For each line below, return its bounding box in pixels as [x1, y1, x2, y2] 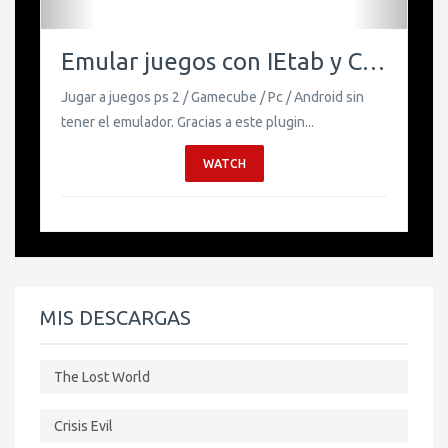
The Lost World [54, 369, 150, 386]
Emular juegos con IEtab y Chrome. [362, 47, 385, 75]
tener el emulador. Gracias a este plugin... [61, 113, 314, 130]
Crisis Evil [54, 418, 113, 435]
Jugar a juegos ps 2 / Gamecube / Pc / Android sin [61, 88, 364, 105]
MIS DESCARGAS [40, 306, 191, 330]
